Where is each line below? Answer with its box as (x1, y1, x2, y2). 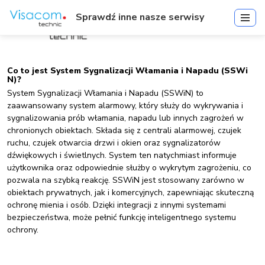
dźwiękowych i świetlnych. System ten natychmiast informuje (7, 150, 237, 161)
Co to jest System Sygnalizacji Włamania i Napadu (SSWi (7, 65, 248, 76)
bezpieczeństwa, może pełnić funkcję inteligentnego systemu (7, 212, 236, 223)
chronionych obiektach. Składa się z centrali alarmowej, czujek (7, 125, 241, 136)
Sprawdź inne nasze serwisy (75, 11, 204, 24)
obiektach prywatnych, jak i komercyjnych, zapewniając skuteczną (7, 187, 254, 198)
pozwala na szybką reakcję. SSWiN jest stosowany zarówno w (7, 174, 244, 186)
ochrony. (7, 224, 38, 235)
